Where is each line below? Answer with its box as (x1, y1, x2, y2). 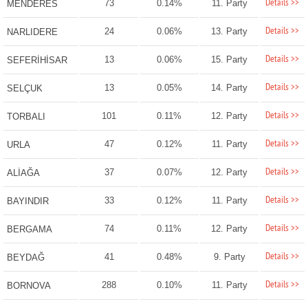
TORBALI (6, 111, 45, 122)
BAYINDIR (6, 196, 49, 207)
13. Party (211, 26, 248, 37)
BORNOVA (6, 280, 51, 291)
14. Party (211, 82, 248, 93)
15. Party (211, 54, 248, 65)
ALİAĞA (6, 168, 40, 179)
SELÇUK (6, 83, 43, 94)
